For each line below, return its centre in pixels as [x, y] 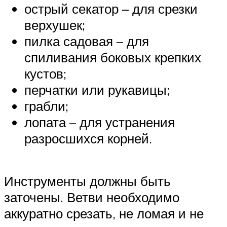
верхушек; [55, 25]
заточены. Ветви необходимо [92, 197]
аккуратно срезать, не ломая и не [104, 213]
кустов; [45, 74]
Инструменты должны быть [87, 181]
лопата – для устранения [100, 122]
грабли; [46, 106]
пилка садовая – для [87, 41]
